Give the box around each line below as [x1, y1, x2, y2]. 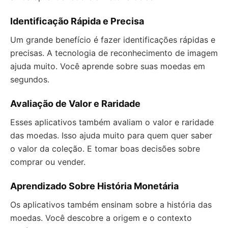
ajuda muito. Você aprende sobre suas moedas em [10, 61, 205, 71]
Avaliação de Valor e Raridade [10, 98, 140, 109]
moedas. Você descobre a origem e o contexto [10, 213, 192, 223]
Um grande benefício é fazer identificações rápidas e [10, 35, 215, 45]
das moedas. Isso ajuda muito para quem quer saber [10, 130, 212, 140]
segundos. [10, 74, 49, 84]
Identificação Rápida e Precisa [10, 16, 144, 26]
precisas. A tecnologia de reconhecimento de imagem [10, 48, 218, 58]
